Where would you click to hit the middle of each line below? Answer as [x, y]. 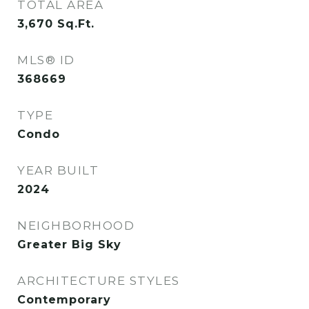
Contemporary [64, 300]
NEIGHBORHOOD [76, 226]
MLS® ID [46, 60]
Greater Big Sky [69, 245]
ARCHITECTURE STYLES [99, 281]
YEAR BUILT [58, 170]
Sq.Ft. [76, 24]
